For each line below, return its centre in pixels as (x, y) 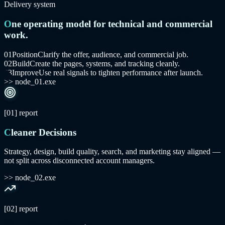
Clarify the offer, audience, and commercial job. (113, 54)
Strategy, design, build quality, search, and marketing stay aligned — (112, 152)
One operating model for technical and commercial (8, 24)
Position (25, 54)
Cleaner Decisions (44, 132)
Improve (25, 72)
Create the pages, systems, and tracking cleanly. (105, 63)
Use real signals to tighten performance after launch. (121, 72)
